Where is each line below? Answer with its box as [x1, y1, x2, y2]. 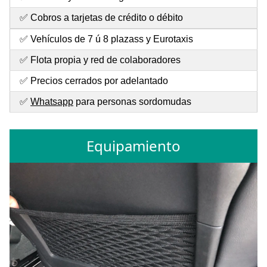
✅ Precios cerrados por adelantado [20, 76, 168, 86]
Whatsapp [30, 97, 73, 107]
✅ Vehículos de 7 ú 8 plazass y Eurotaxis [20, 34, 193, 45]
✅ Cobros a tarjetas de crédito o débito [20, 13, 183, 23]
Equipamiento [86, 135, 181, 156]
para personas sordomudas [73, 97, 191, 107]
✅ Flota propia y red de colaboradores [20, 55, 181, 66]
